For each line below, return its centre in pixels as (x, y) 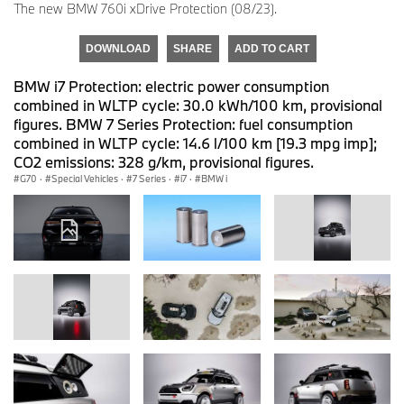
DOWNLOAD (118, 49)
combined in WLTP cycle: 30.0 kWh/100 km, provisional (198, 106)
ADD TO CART (272, 49)
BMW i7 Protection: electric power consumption (171, 87)
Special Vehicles (85, 179)
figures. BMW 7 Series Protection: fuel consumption (183, 124)
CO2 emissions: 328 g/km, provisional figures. (164, 162)
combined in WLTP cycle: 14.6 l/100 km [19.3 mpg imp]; (195, 143)
